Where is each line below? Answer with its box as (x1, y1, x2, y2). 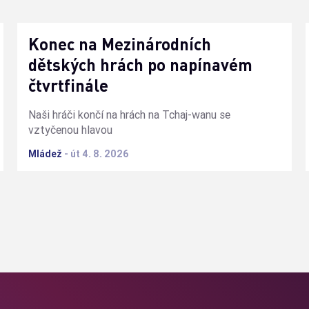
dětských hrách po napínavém (28, 54, 253, 74)
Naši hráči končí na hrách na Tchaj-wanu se (28, 107, 231, 121)
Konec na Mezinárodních (28, 33, 212, 54)
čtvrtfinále (28, 74, 109, 95)
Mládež (28, 147, 63, 160)
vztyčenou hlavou (28, 122, 113, 137)
